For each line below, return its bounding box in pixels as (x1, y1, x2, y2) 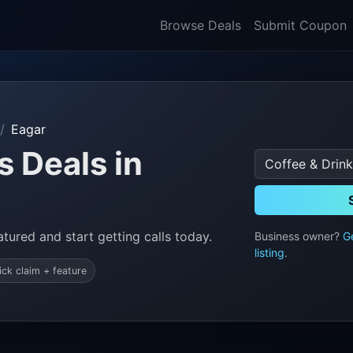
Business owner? (254, 229, 343, 243)
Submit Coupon (254, 17, 347, 33)
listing (254, 245, 284, 259)
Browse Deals (160, 17, 241, 33)
